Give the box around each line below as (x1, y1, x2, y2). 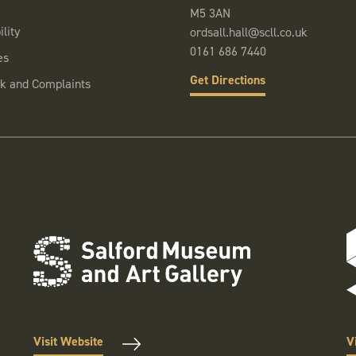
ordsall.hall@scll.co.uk (190, 24, 308, 41)
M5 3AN (190, 5, 230, 21)
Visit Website (33, 333, 104, 350)
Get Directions (190, 72, 265, 88)
